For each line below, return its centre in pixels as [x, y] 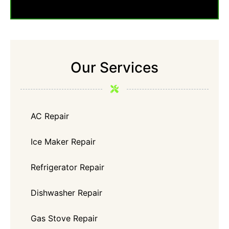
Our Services [114, 67]
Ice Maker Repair [63, 142]
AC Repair [50, 116]
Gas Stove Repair [64, 218]
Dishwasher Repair [66, 193]
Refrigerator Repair [67, 167]
